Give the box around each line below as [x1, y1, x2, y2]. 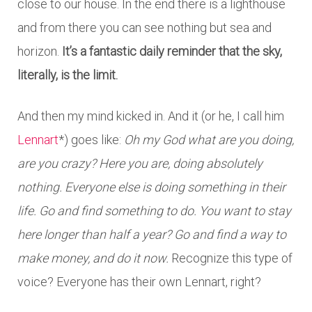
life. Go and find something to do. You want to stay [17, 203, 291, 218]
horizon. [17, 43, 62, 58]
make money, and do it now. [17, 250, 169, 265]
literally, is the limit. [17, 67, 118, 82]
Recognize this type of [169, 250, 292, 265]
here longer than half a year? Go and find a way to [17, 226, 286, 242]
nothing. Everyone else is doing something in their [17, 179, 286, 194]
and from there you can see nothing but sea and [17, 19, 272, 35]
